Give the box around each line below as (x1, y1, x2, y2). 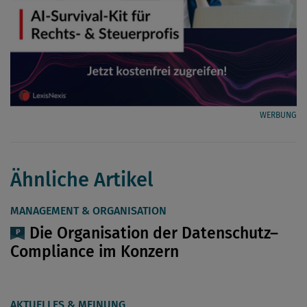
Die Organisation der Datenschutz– (29, 223, 278, 243)
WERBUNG (260, 110, 297, 121)
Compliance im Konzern (10, 241, 179, 261)
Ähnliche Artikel (10, 168, 153, 193)
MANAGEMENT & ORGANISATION (10, 204, 167, 218)
